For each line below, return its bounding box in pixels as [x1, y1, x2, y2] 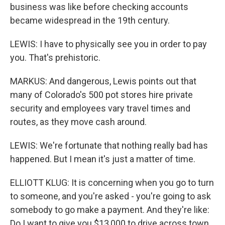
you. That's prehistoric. [10, 52, 100, 63]
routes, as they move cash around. [10, 117, 147, 127]
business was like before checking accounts [10, 2, 188, 12]
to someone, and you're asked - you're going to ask [10, 191, 211, 201]
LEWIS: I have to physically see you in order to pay [10, 39, 207, 49]
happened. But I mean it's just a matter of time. [10, 154, 195, 164]
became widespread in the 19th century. [10, 15, 170, 26]
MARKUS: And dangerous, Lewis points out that [10, 76, 196, 86]
